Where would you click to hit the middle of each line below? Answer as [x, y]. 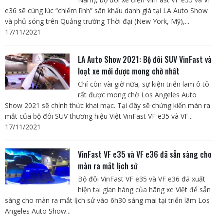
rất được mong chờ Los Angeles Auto [137, 95]
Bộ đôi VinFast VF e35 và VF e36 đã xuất [141, 179]
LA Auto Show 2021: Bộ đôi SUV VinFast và [145, 60]
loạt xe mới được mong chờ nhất [128, 71]
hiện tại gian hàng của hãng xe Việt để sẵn [144, 190]
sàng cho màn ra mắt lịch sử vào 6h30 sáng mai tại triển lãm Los [107, 200]
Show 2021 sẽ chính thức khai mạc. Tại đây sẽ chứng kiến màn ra [108, 106]
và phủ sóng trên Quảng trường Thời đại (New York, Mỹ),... [97, 21]
